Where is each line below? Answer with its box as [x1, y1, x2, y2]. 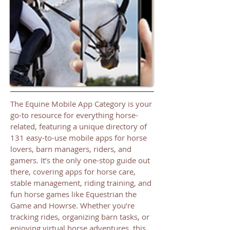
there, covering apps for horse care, [10, 166, 136, 177]
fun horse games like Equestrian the [10, 189, 137, 199]
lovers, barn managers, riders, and [10, 144, 131, 154]
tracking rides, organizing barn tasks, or [10, 212, 149, 222]
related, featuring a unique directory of [10, 121, 147, 131]
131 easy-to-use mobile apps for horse [10, 132, 147, 143]
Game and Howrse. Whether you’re [10, 200, 135, 210]
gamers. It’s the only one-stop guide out [10, 155, 150, 165]
